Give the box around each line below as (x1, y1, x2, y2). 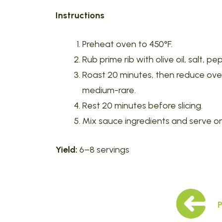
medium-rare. (82, 85, 136, 96)
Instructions (55, 10, 105, 21)
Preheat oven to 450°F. (82, 39, 172, 50)
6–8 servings (77, 144, 129, 155)
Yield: (55, 144, 77, 155)
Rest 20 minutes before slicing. (82, 100, 203, 111)
